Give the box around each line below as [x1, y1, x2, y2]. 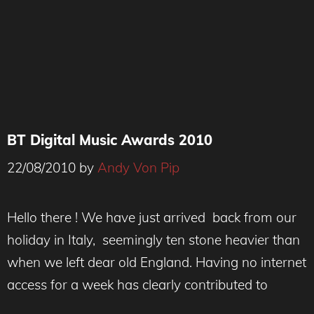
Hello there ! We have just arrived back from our [7, 208, 296, 226]
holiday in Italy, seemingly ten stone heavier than [7, 231, 300, 248]
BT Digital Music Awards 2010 [7, 131, 212, 149]
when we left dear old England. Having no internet [7, 253, 306, 271]
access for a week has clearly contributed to [7, 275, 268, 293]
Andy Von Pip [97, 158, 179, 176]
